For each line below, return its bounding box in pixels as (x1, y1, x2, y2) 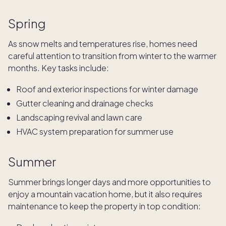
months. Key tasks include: (8, 62, 109, 73)
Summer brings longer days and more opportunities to (8, 176, 211, 187)
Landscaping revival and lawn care (16, 111, 142, 123)
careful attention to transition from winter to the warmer (8, 50, 216, 61)
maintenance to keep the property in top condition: (8, 200, 201, 211)
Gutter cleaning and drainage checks (16, 97, 153, 108)
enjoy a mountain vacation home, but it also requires (8, 188, 202, 199)
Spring (8, 15, 46, 31)
